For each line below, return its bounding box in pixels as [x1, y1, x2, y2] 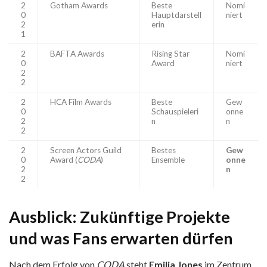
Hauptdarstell [151, 10, 201, 20]
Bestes [151, 145, 176, 155]
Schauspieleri [151, 106, 198, 116]
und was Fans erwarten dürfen [9, 228, 233, 248]
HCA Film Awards [50, 97, 111, 107]
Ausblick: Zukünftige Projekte [9, 206, 230, 226]
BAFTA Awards [50, 48, 104, 58]
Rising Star [151, 48, 190, 58]
